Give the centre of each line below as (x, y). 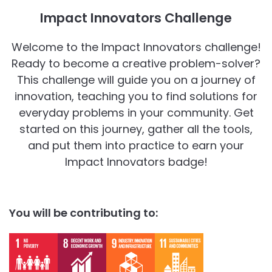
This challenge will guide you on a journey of (136, 80)
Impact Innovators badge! (136, 161)
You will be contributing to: (83, 213)
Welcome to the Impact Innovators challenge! (136, 47)
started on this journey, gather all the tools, (136, 129)
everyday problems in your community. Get (136, 112)
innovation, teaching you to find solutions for (136, 96)
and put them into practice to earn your (136, 145)
